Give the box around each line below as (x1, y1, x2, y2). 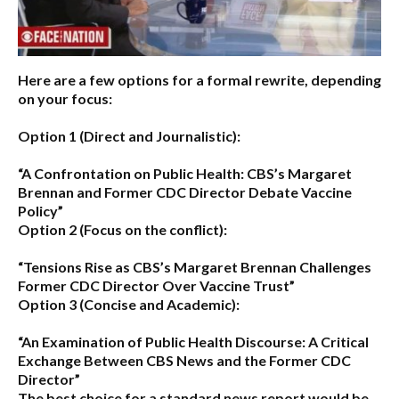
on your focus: (18, 89, 112, 107)
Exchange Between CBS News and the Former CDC (18, 351, 351, 369)
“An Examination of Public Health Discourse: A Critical (18, 332, 369, 350)
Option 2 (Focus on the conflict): (18, 220, 227, 238)
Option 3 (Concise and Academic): (18, 295, 240, 313)
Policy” (18, 201, 63, 219)
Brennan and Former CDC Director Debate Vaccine (18, 183, 352, 200)
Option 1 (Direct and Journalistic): (18, 126, 240, 144)
